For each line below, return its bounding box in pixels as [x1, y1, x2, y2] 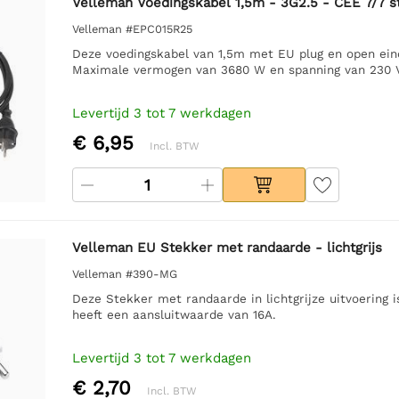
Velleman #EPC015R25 [71, 21, 192, 36]
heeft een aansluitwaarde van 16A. [71, 306, 276, 322]
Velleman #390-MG [71, 266, 177, 281]
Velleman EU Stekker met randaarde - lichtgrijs [71, 239, 382, 256]
